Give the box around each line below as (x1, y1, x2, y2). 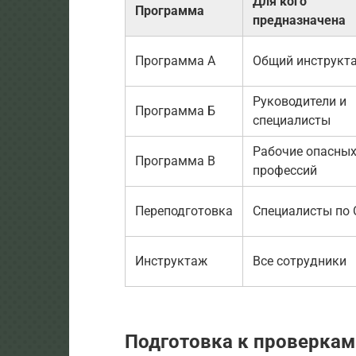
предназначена (253, 12, 346, 28)
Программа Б (135, 103, 215, 118)
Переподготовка (135, 203, 233, 219)
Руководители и (253, 93, 346, 109)
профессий (253, 162, 317, 178)
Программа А (135, 52, 215, 68)
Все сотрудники (253, 253, 346, 269)
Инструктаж (135, 253, 207, 269)
